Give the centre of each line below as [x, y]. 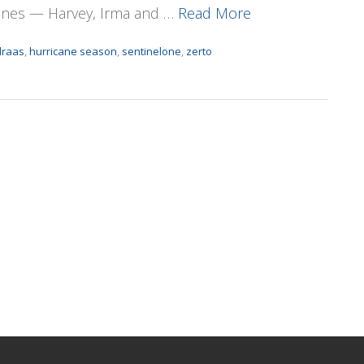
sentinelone [152, 51]
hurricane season [73, 51]
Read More [214, 13]
